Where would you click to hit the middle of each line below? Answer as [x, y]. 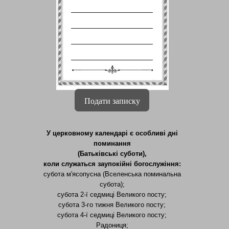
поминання [112, 143]
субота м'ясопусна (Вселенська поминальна [112, 174]
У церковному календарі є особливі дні [112, 133]
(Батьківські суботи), [112, 154]
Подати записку [112, 100]
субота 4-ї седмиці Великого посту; [112, 215]
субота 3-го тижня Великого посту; [112, 205]
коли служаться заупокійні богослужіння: [112, 164]
